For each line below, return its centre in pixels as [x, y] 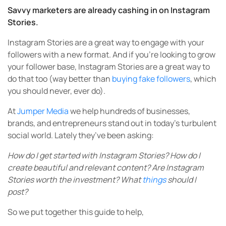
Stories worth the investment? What [75, 180]
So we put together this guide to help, [76, 212]
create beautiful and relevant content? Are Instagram [106, 167]
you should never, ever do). [56, 91]
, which [203, 79]
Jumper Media [43, 111]
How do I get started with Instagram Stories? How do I [104, 155]
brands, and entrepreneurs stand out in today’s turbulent [112, 123]
